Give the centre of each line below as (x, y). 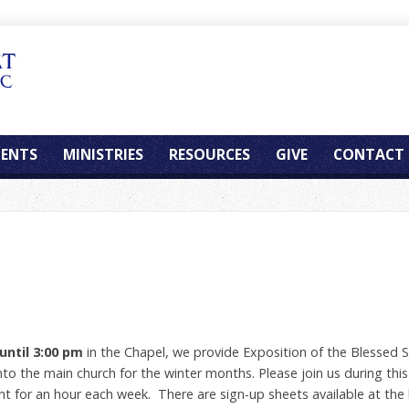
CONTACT (369, 154)
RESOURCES (210, 154)
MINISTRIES (103, 154)
